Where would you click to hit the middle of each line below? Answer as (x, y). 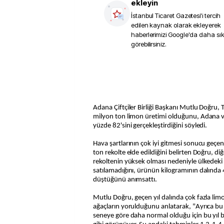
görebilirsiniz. (149, 44)
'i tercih (210, 15)
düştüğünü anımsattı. (125, 180)
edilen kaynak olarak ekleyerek (176, 25)
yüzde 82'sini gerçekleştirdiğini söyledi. (150, 126)
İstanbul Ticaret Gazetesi (166, 15)
